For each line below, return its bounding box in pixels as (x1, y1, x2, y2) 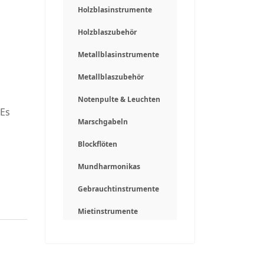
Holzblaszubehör (78, 27, 137, 37)
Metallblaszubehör (78, 72, 144, 82)
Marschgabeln (78, 117, 128, 127)
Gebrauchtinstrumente (78, 184, 159, 194)
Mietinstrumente (78, 206, 138, 216)
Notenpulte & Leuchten (78, 94, 160, 104)
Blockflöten (78, 139, 117, 149)
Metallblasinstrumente (78, 49, 159, 60)
